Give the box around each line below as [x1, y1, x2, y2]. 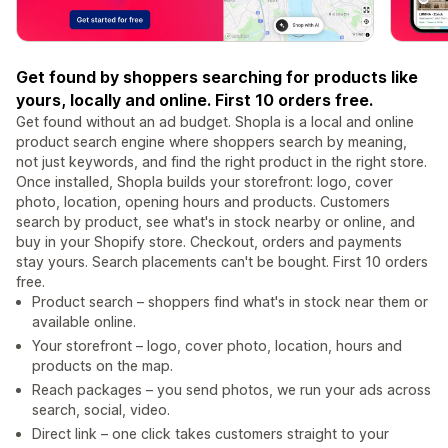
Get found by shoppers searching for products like [16, 67, 418, 88]
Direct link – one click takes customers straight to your [32, 425, 389, 443]
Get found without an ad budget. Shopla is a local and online [16, 113, 414, 131]
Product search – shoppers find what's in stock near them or [32, 293, 428, 311]
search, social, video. [32, 401, 170, 419]
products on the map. [32, 357, 173, 375]
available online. [32, 313, 136, 331]
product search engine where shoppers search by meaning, [16, 133, 407, 151]
